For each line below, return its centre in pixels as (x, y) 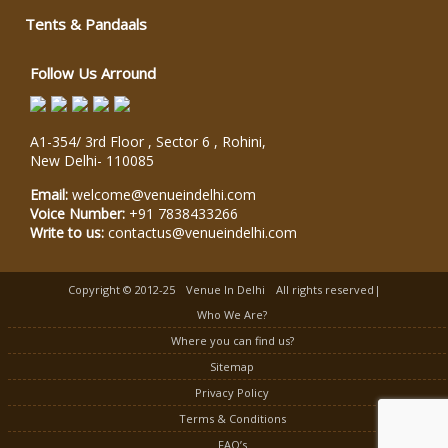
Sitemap (232, 366)
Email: (51, 194)
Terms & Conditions (232, 418)
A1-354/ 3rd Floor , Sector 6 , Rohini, (148, 141)
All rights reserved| (326, 289)
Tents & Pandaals (86, 23)
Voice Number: (79, 213)
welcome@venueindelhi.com (164, 194)
